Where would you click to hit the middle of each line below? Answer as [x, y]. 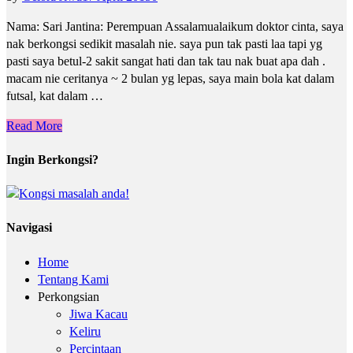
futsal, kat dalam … [55, 95]
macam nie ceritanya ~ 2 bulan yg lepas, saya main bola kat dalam [170, 78]
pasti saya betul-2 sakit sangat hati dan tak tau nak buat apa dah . [166, 61]
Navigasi [29, 228]
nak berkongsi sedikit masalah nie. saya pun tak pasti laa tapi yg [164, 43]
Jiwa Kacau [98, 314]
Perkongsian [69, 296]
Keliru [85, 331]
